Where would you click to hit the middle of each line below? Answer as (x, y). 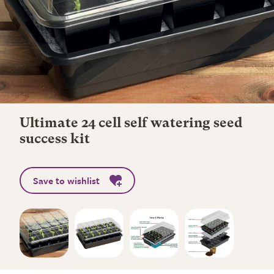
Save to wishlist (66, 180)
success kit (55, 139)
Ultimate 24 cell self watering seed (131, 124)
